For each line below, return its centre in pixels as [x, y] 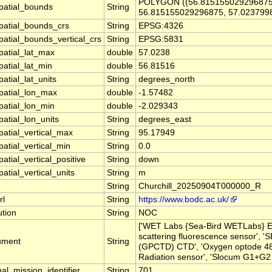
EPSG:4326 [161, 26]
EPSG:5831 [161, 39]
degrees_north [167, 80]
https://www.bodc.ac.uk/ [184, 200]
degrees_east [165, 120]
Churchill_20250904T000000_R [200, 186]
